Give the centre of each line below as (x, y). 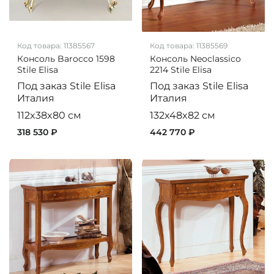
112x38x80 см (49, 116)
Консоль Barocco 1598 (66, 59)
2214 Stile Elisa (180, 70)
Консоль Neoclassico (195, 59)
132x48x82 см (182, 116)
